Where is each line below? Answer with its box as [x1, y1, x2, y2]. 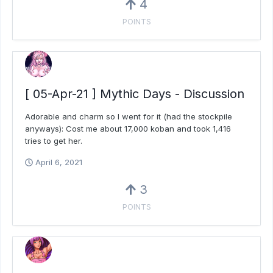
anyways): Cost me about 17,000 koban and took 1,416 [25, 124, 231, 134]
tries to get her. [25, 136, 82, 146]
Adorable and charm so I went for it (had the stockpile [25, 112, 232, 122]
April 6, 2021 [35, 157, 82, 168]
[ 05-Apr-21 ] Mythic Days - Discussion [25, 87, 244, 102]
